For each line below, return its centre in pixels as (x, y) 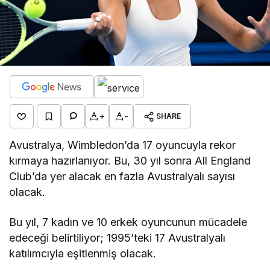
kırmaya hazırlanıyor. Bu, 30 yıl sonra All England (130, 160)
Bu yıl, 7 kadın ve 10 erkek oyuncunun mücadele (128, 222)
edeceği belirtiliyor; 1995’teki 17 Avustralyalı (118, 237)
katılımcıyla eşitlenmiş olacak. (83, 253)
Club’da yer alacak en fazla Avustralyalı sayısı (122, 176)
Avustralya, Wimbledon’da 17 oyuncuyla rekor (123, 145)
